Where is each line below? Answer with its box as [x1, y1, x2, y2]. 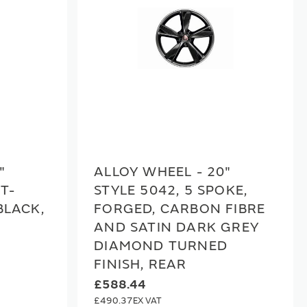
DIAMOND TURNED [94, 237, 228, 255]
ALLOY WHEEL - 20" [94, 163, 232, 181]
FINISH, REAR [94, 256, 187, 273]
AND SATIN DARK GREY [94, 219, 260, 236]
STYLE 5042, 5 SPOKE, [94, 182, 248, 199]
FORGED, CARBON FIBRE [94, 200, 266, 218]
